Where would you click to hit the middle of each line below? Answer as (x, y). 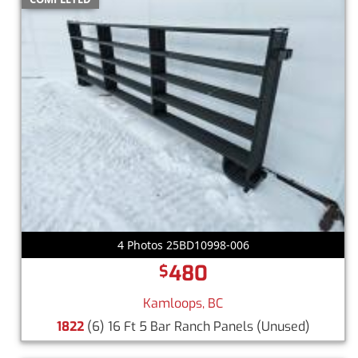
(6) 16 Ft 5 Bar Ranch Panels (170, 326)
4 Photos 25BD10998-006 (183, 245)
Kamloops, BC (183, 303)
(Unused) (283, 326)
